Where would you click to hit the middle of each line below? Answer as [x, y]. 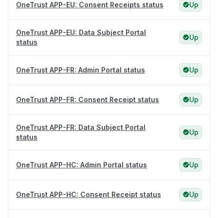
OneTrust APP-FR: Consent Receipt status [88, 100]
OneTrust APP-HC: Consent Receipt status [89, 195]
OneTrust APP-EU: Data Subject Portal [81, 33]
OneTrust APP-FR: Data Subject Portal [81, 127]
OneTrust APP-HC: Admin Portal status [82, 165]
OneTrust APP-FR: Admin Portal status [81, 70]
